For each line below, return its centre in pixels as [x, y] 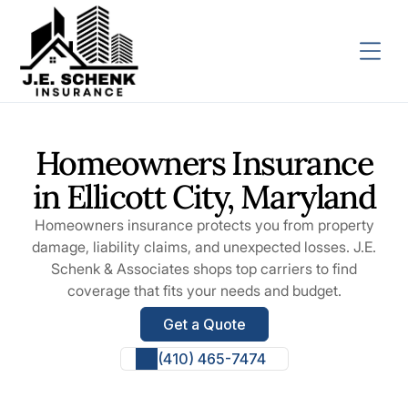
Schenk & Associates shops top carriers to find [204, 268]
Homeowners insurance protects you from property [204, 224]
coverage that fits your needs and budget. [204, 290]
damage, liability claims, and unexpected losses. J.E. [204, 246]
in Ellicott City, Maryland [204, 196]
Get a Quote [204, 324]
